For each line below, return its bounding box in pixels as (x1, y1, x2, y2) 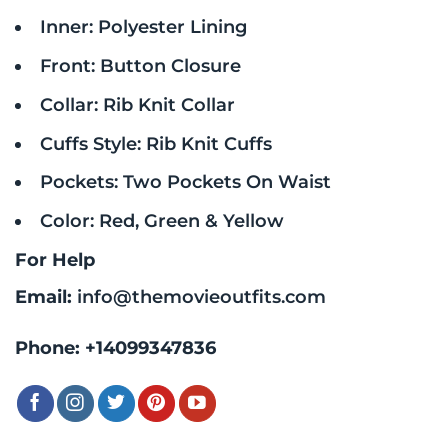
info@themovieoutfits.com (77, 285, 326, 307)
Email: (15, 285, 77, 307)
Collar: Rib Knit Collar (39, 93, 235, 115)
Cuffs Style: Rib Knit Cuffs (39, 132, 272, 154)
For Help (15, 248, 95, 270)
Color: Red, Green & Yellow (39, 210, 284, 232)
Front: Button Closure (39, 55, 241, 77)
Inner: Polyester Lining (39, 16, 247, 38)
